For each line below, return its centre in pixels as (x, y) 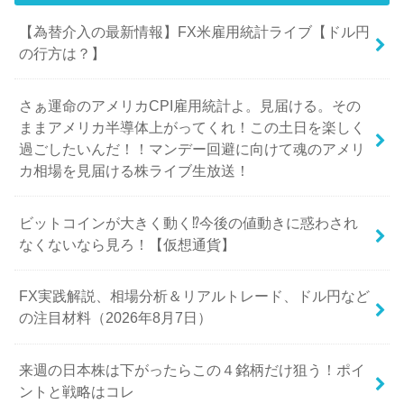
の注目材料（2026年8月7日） (116, 318)
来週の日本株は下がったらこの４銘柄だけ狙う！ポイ (193, 370)
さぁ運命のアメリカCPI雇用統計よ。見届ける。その (190, 105)
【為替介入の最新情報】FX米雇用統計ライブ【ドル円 (195, 31)
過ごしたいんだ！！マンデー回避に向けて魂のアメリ (193, 148)
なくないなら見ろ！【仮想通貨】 (128, 244)
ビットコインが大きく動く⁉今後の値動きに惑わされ (189, 222)
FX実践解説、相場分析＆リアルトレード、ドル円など (195, 296)
